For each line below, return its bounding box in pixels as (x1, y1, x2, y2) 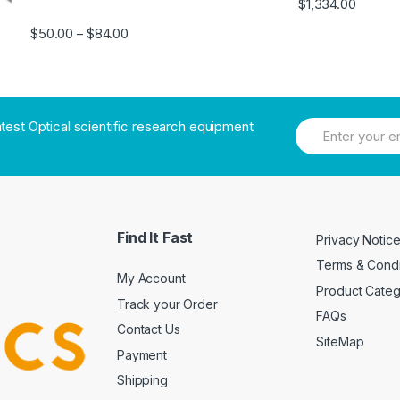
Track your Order (117, 296, 218, 312)
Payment (117, 346, 168, 362)
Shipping (117, 372, 168, 388)
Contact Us (117, 321, 180, 337)
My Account (117, 271, 186, 287)
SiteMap (316, 333, 364, 349)
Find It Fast (117, 228, 194, 246)
